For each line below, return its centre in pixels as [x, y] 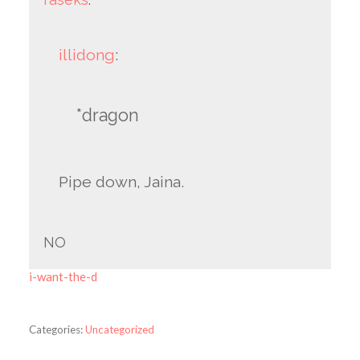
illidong [87, 55]
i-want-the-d [63, 276]
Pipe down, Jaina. [122, 182]
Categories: [55, 330]
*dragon [107, 115]
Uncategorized [119, 330]
